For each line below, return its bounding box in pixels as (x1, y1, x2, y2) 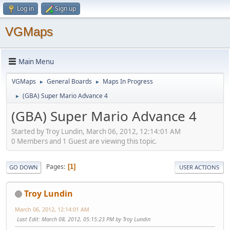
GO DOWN (9, 163, 38, 171)
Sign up (55, 4, 76, 13)
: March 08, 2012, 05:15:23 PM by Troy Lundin (39, 215, 150, 223)
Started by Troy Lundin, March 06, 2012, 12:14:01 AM (11, 126, 181, 136)
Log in (17, 4, 34, 13)
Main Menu (18, 56, 54, 66)
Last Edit (17, 215, 39, 223)
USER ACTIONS (179, 163, 219, 171)
